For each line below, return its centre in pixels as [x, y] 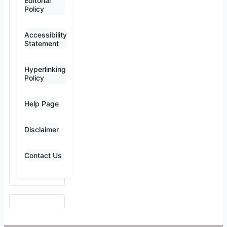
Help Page [42, 104]
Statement [42, 44]
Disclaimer [42, 130]
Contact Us [43, 156]
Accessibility [46, 35]
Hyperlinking [45, 69]
